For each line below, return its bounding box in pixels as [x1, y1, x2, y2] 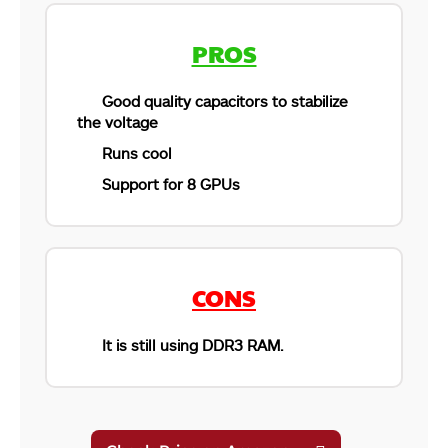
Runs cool [102, 143, 172, 162]
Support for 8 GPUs [102, 174, 240, 193]
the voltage [77, 112, 158, 131]
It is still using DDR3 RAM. [102, 335, 284, 354]
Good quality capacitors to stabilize [102, 91, 348, 110]
